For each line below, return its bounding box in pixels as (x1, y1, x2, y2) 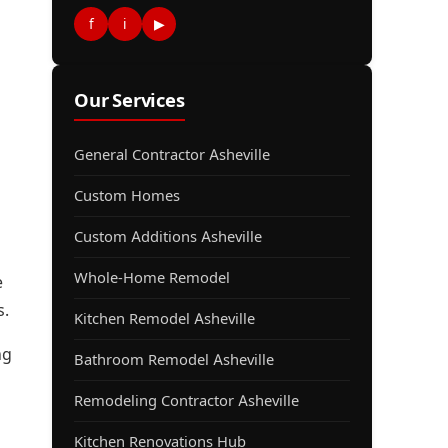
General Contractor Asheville (74, 146, 270, 165)
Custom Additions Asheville (74, 228, 262, 247)
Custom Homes (74, 187, 180, 206)
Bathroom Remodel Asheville (74, 351, 274, 370)
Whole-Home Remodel (74, 269, 230, 288)
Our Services (74, 89, 185, 112)
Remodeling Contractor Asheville (74, 392, 299, 411)
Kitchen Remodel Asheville (74, 310, 255, 329)
